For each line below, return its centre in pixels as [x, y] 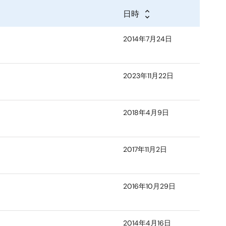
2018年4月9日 [146, 112]
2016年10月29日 [149, 186]
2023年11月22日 [148, 76]
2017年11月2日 [145, 149]
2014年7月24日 [148, 39]
